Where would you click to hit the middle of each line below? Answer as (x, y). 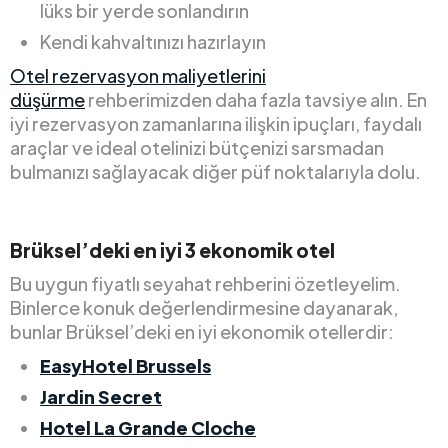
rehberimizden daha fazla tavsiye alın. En (256, 99)
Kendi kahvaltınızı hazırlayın (153, 41)
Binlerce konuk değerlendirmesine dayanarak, (204, 307)
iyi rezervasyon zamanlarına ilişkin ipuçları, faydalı (216, 123)
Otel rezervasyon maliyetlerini (138, 75)
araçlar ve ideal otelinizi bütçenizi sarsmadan (197, 147)
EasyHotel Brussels (125, 365)
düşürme (47, 99)
